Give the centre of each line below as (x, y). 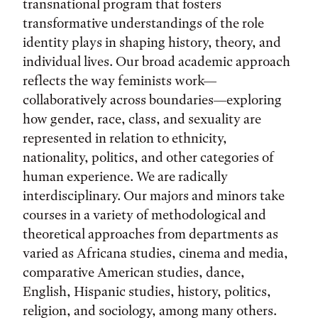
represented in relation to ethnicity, (125, 138)
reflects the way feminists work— (120, 81)
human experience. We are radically (125, 176)
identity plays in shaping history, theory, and (152, 42)
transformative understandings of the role (143, 23)
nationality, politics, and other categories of (148, 157)
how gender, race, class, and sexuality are (142, 119)
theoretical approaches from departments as (150, 234)
